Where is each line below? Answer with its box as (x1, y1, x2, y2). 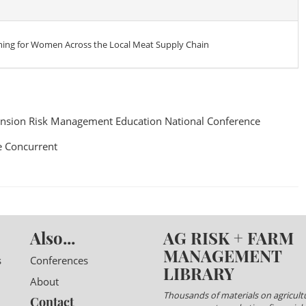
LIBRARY (163, 262, 234, 284)
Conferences (30, 253, 88, 267)
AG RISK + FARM (163, 227, 294, 249)
